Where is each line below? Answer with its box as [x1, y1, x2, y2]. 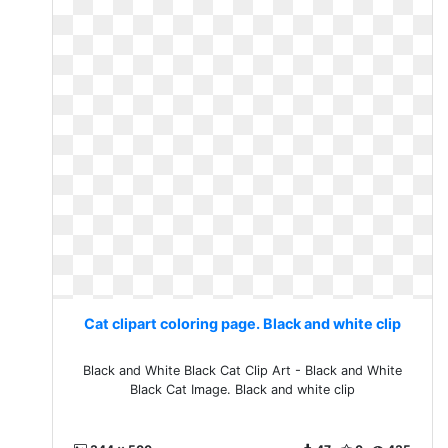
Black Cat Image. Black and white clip [130, 382, 356, 397]
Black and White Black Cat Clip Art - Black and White [83, 363, 403, 378]
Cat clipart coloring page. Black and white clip [84, 315, 402, 332]
